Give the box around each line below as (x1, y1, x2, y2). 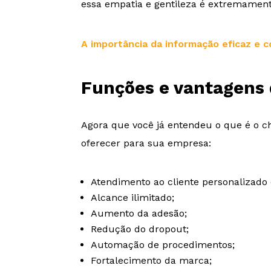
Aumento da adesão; (91, 207, 188, 219)
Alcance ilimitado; (91, 191, 175, 203)
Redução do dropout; (91, 223, 189, 235)
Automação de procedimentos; (91, 238, 235, 250)
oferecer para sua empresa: (81, 137, 212, 149)
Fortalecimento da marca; (91, 254, 212, 266)
